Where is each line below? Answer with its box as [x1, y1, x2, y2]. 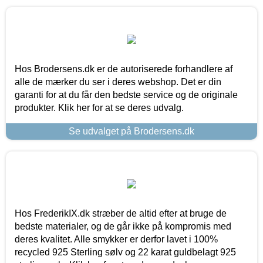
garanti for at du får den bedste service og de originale [15, 89, 238, 100]
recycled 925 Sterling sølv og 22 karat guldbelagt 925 [15, 247, 236, 257]
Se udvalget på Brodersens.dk [69, 126, 194, 136]
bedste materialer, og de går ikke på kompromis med [15, 221, 231, 231]
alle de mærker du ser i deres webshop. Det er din [15, 76, 221, 87]
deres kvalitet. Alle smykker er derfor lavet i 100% [15, 234, 218, 244]
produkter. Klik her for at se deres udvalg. [15, 102, 184, 113]
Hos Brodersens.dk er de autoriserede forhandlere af [15, 63, 232, 74]
